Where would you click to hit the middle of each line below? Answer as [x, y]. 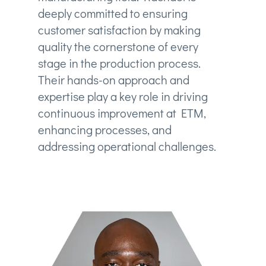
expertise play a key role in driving [123, 96]
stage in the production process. [119, 63]
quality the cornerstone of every [118, 47]
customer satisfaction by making [119, 30]
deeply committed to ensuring [113, 13]
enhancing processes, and [104, 130]
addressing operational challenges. [127, 146]
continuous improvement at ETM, [122, 113]
